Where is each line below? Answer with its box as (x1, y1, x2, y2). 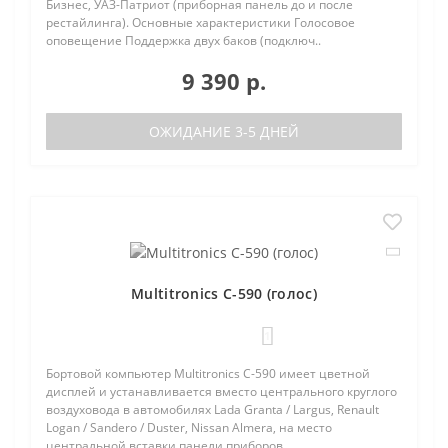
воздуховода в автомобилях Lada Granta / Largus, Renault (46, 401, 379, 418)
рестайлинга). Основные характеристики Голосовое (46, 14, 355, 32)
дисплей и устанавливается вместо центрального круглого (46, 383, 397, 400)
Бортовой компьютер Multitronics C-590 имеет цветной (46, 365, 370, 382)
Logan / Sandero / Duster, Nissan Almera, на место (46, 419, 332, 436)
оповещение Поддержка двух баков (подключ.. (46, 32, 321, 50)
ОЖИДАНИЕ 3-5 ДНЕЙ (149, 122, 299, 142)
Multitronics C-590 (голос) (131, 284, 317, 303)
